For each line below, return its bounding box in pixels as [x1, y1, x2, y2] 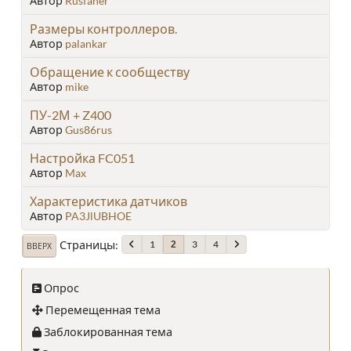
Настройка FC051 [30, 150, 135, 165]
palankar [65, 36, 107, 50]
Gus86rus [65, 122, 112, 136]
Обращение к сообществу [30, 63, 190, 79]
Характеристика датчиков [30, 193, 187, 208]
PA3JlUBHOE [65, 208, 132, 223]
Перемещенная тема [43, 302, 161, 317]
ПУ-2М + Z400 [30, 107, 111, 122]
